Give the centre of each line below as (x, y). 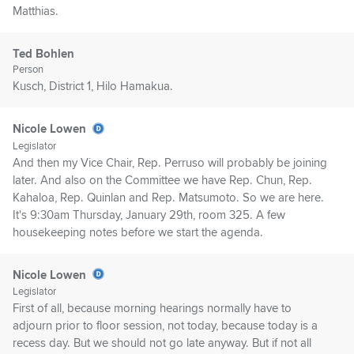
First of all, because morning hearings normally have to (152, 309)
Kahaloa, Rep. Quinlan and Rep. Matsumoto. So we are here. (168, 197)
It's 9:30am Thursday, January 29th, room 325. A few (149, 215)
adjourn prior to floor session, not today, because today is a (165, 326)
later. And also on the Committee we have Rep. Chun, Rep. (162, 180)
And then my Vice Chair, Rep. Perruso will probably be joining (170, 162)
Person (28, 70)
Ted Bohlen (43, 54)
